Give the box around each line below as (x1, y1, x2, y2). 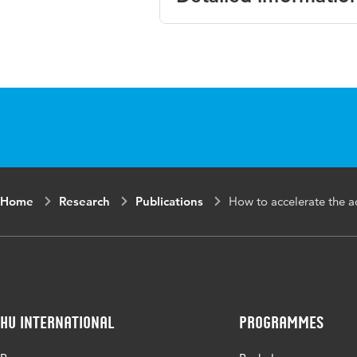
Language (182, 35, 245, 51)
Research (59, 194, 110, 209)
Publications (135, 194, 203, 209)
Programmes (239, 312, 324, 332)
